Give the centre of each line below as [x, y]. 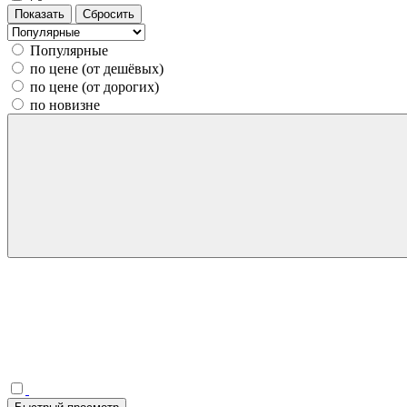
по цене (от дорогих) [94, 86]
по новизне [65, 104]
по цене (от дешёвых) [97, 68]
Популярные [69, 50]
